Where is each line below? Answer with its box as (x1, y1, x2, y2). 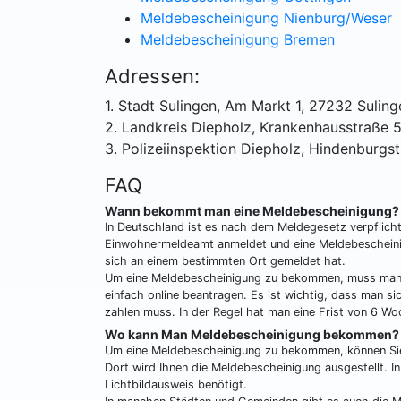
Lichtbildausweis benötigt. (105, 378, 247, 391)
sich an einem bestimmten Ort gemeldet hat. (105, 254, 346, 268)
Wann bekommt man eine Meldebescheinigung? (105, 203, 399, 218)
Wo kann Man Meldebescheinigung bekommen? (105, 327, 399, 342)
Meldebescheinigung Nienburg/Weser (141, 9, 392, 27)
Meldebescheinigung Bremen (141, 30, 335, 48)
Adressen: (105, 64, 200, 88)
